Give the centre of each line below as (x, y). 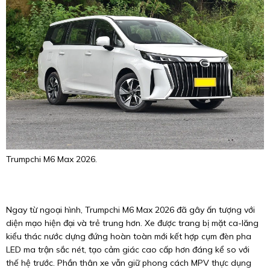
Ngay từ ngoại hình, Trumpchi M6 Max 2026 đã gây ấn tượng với (130, 210)
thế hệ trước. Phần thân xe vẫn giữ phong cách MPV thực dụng (129, 263)
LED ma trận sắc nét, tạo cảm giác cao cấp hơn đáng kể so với (128, 250)
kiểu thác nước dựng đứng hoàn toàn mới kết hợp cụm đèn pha (129, 237)
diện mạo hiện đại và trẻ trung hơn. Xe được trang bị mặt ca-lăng (132, 223)
